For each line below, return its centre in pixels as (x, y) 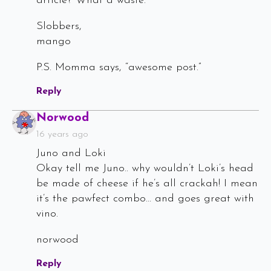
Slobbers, (59, 27)
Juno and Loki (71, 154)
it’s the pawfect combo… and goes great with (145, 199)
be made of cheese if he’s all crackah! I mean (147, 184)
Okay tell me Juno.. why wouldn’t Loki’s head (145, 169)
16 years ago (62, 135)
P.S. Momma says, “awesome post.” (119, 68)
